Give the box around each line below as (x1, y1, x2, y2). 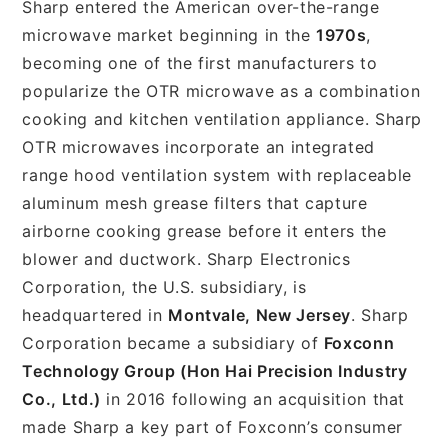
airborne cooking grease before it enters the (22, 220, 387, 241)
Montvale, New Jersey (168, 304, 352, 325)
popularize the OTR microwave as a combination (22, 80, 421, 101)
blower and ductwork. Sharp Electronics (22, 248, 351, 269)
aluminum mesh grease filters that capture (22, 192, 368, 213)
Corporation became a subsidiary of (22, 332, 324, 353)
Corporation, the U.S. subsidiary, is (22, 276, 307, 297)
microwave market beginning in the (22, 24, 317, 45)
